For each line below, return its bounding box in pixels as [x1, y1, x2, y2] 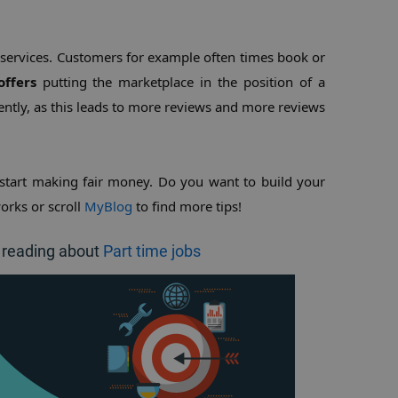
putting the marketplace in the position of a [36, 73, 326, 91]
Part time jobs [103, 242, 201, 260]
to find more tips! [132, 197, 242, 215]
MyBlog [84, 197, 132, 215]
